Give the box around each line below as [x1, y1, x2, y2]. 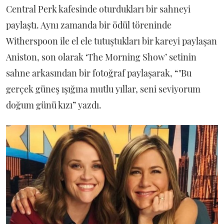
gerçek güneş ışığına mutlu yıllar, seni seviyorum [6, 82, 200, 95]
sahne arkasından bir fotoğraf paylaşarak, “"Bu [6, 66, 191, 79]
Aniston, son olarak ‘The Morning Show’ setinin [6, 50, 196, 63]
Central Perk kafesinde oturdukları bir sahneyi [6, 2, 190, 15]
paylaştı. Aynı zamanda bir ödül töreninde [6, 18, 171, 31]
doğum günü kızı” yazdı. [6, 98, 103, 111]
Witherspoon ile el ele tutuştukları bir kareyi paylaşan [6, 34, 217, 47]
